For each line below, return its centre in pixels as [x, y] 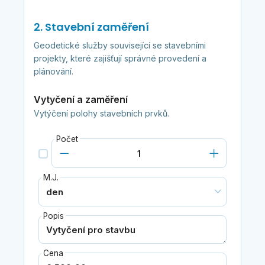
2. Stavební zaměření [91, 27]
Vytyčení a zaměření [80, 100]
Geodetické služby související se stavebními [119, 46]
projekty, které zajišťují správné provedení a [120, 59]
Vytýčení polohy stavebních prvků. [101, 114]
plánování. [53, 72]
